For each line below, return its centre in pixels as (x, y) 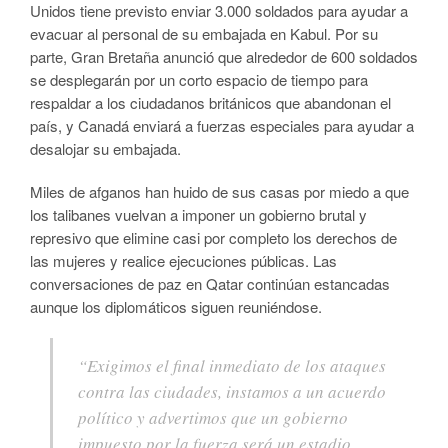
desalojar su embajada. (105, 149)
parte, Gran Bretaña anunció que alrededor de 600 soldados (224, 57)
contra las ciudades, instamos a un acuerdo (232, 392)
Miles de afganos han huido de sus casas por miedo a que (219, 192)
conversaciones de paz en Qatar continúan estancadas (210, 284)
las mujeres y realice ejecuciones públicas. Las (183, 261)
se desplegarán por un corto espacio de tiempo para (199, 80)
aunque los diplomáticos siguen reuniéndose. (176, 307)
